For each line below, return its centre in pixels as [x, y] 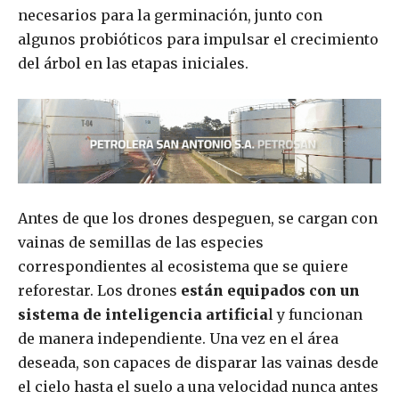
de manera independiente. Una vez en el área [178, 339]
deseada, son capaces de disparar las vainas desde [198, 363]
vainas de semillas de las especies [141, 243]
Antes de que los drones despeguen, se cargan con [198, 219]
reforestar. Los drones [99, 291]
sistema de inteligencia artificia [143, 315]
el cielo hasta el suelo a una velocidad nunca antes [198, 387]
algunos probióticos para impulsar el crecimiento [198, 40]
